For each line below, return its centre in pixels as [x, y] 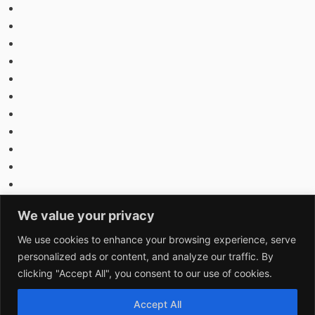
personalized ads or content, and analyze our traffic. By [146, 256]
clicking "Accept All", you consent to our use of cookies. [145, 273]
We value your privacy [86, 215]
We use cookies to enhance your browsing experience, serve [157, 239]
